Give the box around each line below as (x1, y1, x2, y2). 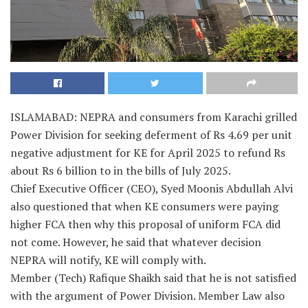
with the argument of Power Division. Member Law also (10, 287, 285, 303)
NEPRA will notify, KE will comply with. (10, 252, 206, 267)
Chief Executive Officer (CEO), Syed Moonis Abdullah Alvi (10, 180, 293, 196)
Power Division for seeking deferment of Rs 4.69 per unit (10, 126, 292, 142)
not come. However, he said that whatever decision (10, 234, 261, 250)
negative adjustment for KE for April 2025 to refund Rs (10, 144, 285, 160)
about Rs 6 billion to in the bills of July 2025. (10, 162, 231, 178)
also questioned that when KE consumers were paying (10, 198, 278, 214)
